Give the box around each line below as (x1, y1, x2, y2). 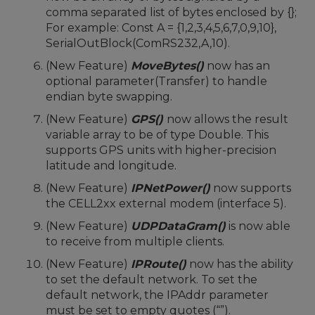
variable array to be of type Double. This (46, 128, 269, 141)
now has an (204, 59, 270, 72)
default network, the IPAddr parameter (46, 288, 269, 302)
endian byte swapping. (46, 90, 172, 103)
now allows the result (167, 112, 288, 126)
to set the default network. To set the (46, 273, 257, 286)
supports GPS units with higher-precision (46, 143, 276, 157)
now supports (210, 181, 291, 195)
